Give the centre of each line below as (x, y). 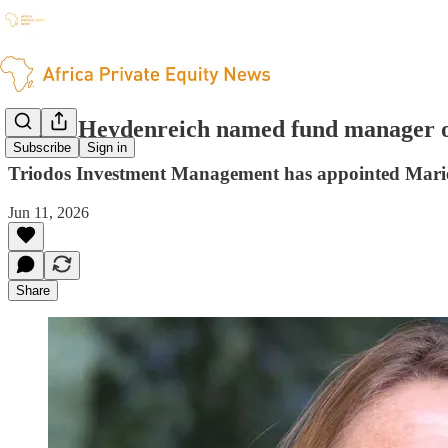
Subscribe (42, 148)
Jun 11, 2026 (48, 212)
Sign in (107, 148)
